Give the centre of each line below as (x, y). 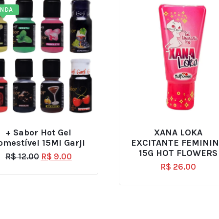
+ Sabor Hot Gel (39, 133)
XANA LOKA (178, 133)
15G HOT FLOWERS (178, 153)
